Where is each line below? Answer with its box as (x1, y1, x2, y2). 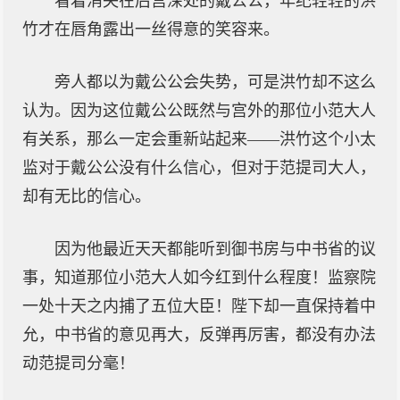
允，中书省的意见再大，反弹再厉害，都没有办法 (22, 326, 376, 344)
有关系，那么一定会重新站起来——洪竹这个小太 (22, 130, 376, 148)
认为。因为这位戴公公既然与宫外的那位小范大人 (22, 102, 376, 120)
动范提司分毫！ (22, 354, 135, 372)
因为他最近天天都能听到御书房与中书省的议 (54, 240, 376, 258)
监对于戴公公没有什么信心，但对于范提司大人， (22, 159, 376, 177)
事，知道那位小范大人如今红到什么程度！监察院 (22, 269, 376, 287)
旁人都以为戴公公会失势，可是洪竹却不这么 (54, 73, 376, 91)
